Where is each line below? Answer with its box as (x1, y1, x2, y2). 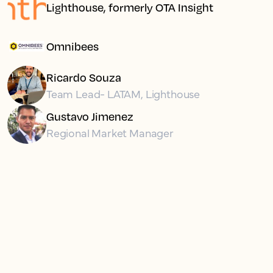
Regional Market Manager (46, 124, 174, 140)
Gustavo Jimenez (46, 109, 133, 123)
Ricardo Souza (46, 70, 121, 84)
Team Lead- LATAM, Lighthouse (46, 85, 200, 101)
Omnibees (46, 40, 99, 53)
